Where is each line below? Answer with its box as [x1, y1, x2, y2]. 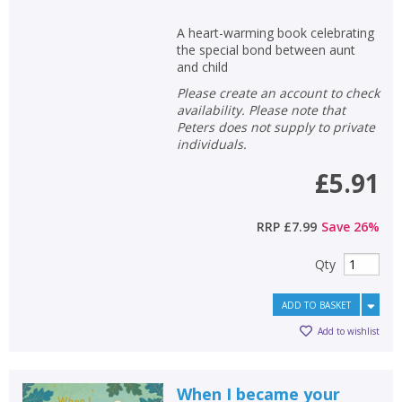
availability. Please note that [176, 100, 345, 118]
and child [176, 57, 228, 75]
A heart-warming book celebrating [176, 23, 374, 41]
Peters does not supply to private [176, 118, 375, 135]
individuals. [176, 135, 247, 153]
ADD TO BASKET [282, 298, 351, 311]
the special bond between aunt [176, 40, 355, 58]
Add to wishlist [318, 325, 380, 338]
